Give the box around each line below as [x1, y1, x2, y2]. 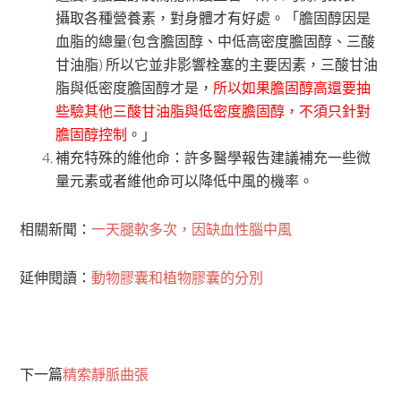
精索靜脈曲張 [63, 365, 149, 382]
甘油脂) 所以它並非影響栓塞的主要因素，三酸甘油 [55, 55, 379, 73]
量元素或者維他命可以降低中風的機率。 [55, 172, 314, 189]
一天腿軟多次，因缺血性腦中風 [91, 220, 293, 237]
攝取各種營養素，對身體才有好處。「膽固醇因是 [55, 9, 371, 26]
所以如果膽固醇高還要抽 [213, 79, 371, 96]
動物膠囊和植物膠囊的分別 [91, 269, 264, 286]
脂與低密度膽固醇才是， [55, 79, 214, 96]
